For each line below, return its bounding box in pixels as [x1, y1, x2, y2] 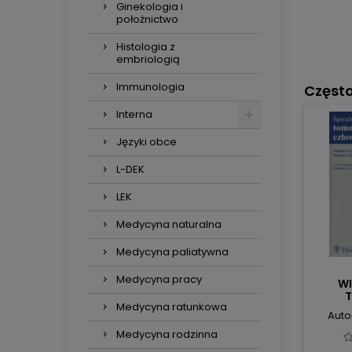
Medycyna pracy [116, 272, 202, 287]
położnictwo [116, 12, 178, 27]
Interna [116, 107, 152, 122]
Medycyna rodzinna [116, 327, 218, 342]
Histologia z [116, 39, 175, 54]
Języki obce [116, 134, 177, 149]
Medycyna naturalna [116, 217, 222, 232]
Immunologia [116, 79, 185, 94]
